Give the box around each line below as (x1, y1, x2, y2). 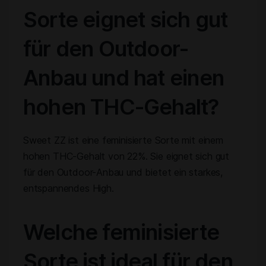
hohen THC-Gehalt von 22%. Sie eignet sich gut (23, 150, 230, 162)
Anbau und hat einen (23, 65, 224, 91)
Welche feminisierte (23, 219, 219, 245)
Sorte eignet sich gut (23, 7, 228, 33)
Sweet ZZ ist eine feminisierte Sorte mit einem (23, 134, 223, 146)
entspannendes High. (23, 182, 114, 194)
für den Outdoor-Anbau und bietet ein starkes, (23, 166, 223, 178)
